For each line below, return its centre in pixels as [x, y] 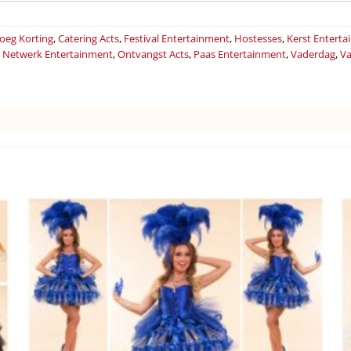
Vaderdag [313, 54]
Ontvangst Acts [153, 54]
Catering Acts [89, 38]
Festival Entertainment [177, 38]
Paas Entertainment [240, 54]
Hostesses [258, 38]
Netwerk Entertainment [58, 54]
